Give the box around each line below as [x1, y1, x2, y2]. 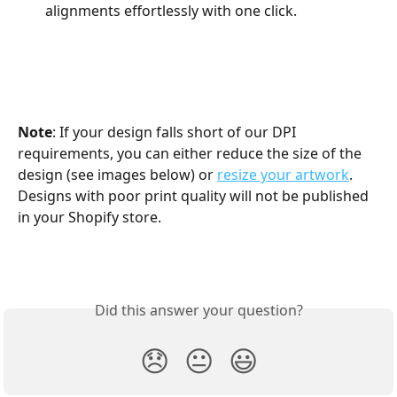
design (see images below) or [18, 164, 217, 184]
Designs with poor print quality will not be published [18, 185, 372, 206]
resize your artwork [217, 164, 349, 184]
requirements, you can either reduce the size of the [18, 143, 365, 163]
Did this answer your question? [94, 300, 303, 320]
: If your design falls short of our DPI [52, 121, 300, 142]
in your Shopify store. [18, 206, 161, 227]
